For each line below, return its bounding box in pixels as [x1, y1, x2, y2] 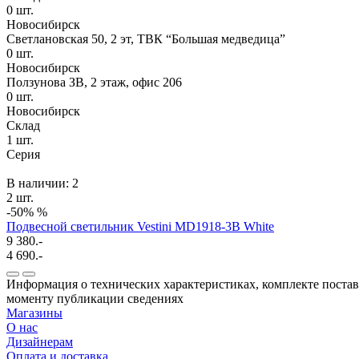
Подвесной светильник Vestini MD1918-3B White [6, 219, 274, 233]
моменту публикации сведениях [6, 291, 184, 305]
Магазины [6, 305, 63, 320]
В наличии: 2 [6, 175, 79, 190]
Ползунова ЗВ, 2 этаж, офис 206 [6, 75, 182, 89]
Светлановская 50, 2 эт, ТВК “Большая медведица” [6, 31, 285, 46]
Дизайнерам [6, 334, 73, 349]
